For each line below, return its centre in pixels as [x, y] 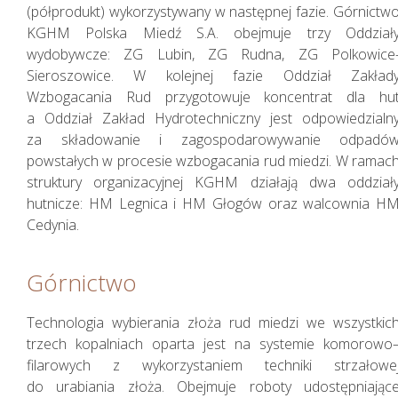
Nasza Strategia [123, 158]
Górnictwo [82, 282]
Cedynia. [53, 224]
